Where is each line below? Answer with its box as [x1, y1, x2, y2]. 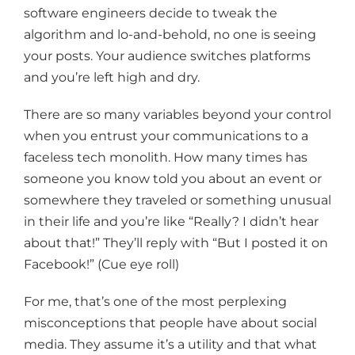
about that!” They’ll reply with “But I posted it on [24, 235, 328, 251]
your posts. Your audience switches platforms [24, 48, 311, 64]
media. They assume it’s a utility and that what [24, 337, 317, 353]
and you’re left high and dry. [24, 70, 200, 86]
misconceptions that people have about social [24, 315, 317, 331]
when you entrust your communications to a [24, 128, 308, 144]
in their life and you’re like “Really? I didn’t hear [24, 214, 319, 230]
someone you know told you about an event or [24, 171, 322, 187]
